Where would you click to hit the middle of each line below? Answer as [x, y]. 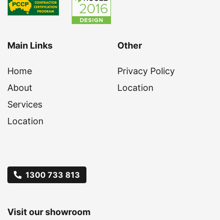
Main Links [30, 46]
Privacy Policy [146, 71]
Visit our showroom [49, 212]
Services [25, 105]
